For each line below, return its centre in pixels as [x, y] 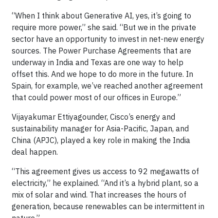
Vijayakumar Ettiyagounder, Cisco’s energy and [93, 117]
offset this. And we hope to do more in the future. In [102, 74]
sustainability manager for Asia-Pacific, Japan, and [100, 128]
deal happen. [35, 152]
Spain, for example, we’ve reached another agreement [107, 86]
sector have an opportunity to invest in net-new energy [108, 39]
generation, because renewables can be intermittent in [108, 206]
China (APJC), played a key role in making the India [101, 140]
